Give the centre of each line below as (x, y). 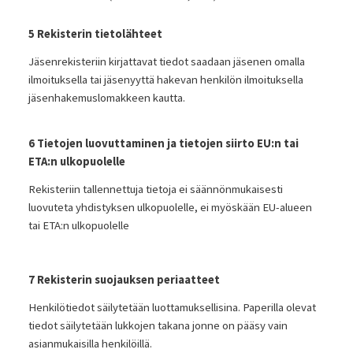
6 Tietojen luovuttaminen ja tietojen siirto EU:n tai (163, 143)
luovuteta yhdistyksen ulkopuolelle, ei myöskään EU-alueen (170, 207)
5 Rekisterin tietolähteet (95, 34)
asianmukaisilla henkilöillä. (90, 343)
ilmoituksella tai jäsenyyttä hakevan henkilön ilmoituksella (165, 79)
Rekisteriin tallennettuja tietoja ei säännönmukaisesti (155, 189)
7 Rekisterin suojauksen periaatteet (124, 280)
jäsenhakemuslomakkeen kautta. (106, 97)
